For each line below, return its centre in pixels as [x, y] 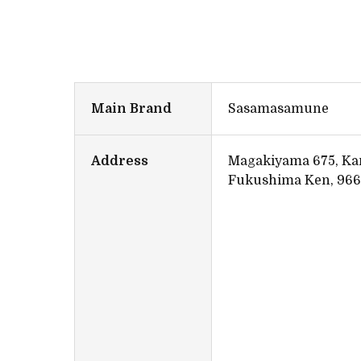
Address [120, 162]
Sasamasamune [278, 109]
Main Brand [131, 109]
